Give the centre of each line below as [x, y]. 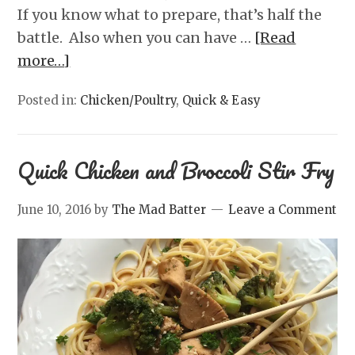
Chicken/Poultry [128, 101]
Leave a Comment [283, 210]
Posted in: [49, 101]
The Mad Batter [159, 210]
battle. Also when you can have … [136, 38]
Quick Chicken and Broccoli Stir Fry [176, 171]
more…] [44, 61]
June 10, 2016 [55, 210]
